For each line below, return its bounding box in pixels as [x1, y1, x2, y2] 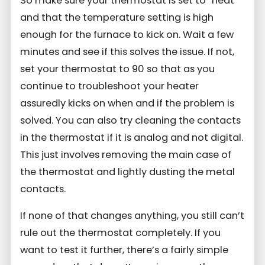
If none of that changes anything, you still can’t [20, 209, 245, 223]
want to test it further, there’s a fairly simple [20, 243, 229, 257]
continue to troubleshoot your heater [20, 79, 199, 93]
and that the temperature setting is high [20, 10, 214, 24]
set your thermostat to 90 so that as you [20, 62, 215, 76]
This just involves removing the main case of [20, 147, 232, 161]
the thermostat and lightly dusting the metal [20, 164, 235, 179]
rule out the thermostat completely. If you [20, 226, 221, 240]
